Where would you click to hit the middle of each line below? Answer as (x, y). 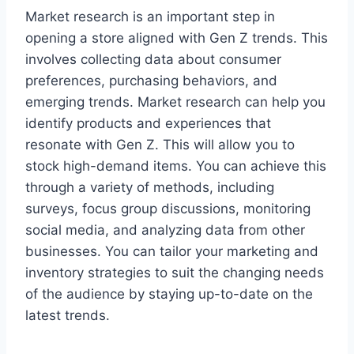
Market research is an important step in (150, 17)
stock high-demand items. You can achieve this (176, 166)
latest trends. (68, 316)
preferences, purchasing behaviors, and (151, 81)
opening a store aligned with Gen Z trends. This (177, 38)
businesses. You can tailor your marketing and (172, 252)
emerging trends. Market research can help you (175, 102)
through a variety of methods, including (150, 188)
